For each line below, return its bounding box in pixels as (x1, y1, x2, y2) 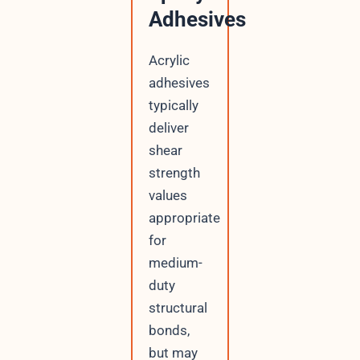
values (148, 186, 187, 203)
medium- (148, 254, 202, 271)
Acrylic (148, 51, 190, 68)
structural (148, 299, 207, 316)
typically (148, 96, 198, 113)
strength (148, 164, 200, 181)
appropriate (148, 209, 220, 226)
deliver (148, 119, 189, 136)
